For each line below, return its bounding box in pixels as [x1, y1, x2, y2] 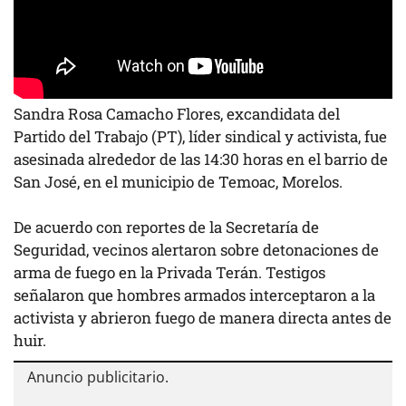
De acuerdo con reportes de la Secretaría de [14, 217, 319, 237]
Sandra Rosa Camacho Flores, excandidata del [14, 102, 340, 124]
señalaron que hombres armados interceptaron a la [14, 285, 375, 305]
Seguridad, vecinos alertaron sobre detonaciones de [14, 239, 379, 260]
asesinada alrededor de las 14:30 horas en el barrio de [14, 148, 388, 169]
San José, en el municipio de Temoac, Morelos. [14, 170, 343, 192]
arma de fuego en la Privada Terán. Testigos [14, 262, 325, 283]
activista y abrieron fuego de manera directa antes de [14, 307, 391, 328]
